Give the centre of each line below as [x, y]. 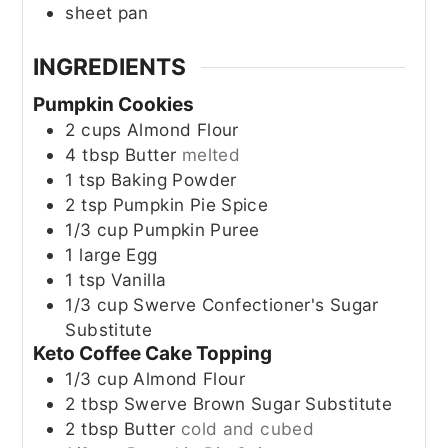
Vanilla [138, 280]
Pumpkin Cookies [114, 105]
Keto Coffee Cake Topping [153, 354]
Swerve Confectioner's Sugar [256, 305]
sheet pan [107, 13]
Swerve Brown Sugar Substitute [258, 404]
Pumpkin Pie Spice [190, 205]
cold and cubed [247, 429]
